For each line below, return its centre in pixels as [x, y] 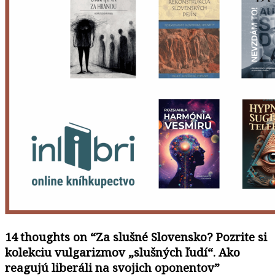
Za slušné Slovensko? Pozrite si [181, 237]
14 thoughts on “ [50, 237]
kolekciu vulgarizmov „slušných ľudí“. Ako [122, 252]
